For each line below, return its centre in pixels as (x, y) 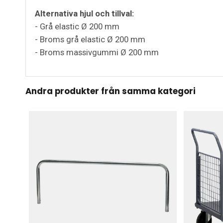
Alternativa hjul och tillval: (84, 14)
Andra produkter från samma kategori (111, 91)
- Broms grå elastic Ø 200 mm (90, 40)
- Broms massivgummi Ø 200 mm (97, 53)
